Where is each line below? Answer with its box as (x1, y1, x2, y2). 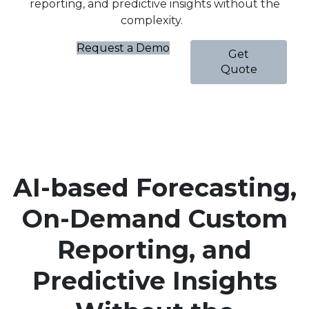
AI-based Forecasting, (12, 172, 297, 203)
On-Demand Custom (21, 203, 288, 234)
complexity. (121, 14, 188, 27)
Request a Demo (77, 41, 170, 54)
